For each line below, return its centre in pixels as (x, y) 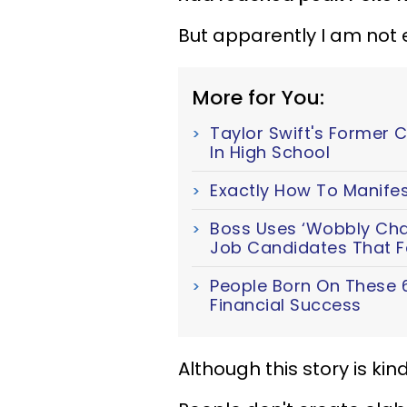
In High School (270, 152)
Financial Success (286, 305)
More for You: (258, 98)
